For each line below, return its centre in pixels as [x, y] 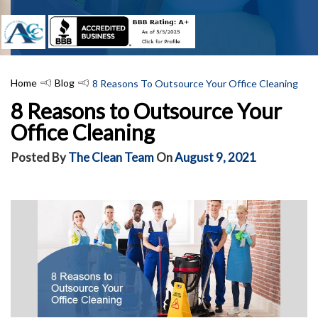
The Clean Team [111, 157]
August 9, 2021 [215, 157]
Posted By [38, 157]
